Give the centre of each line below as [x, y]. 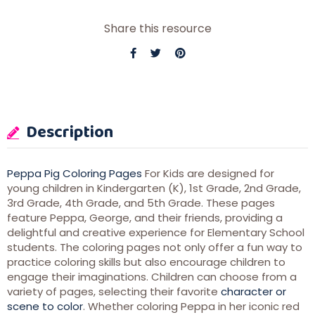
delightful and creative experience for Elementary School [156, 233]
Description [68, 131]
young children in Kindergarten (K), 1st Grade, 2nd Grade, [154, 188]
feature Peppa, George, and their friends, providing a [145, 218]
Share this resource [157, 29]
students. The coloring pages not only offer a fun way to [155, 247]
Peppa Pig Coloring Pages [75, 174]
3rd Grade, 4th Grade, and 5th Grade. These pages [141, 203]
